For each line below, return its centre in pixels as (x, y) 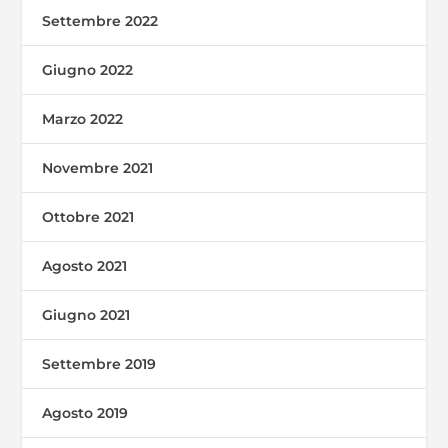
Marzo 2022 (83, 118)
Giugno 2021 (86, 314)
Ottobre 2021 (88, 216)
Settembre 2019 (99, 363)
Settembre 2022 (100, 20)
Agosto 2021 (85, 265)
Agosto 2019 (85, 412)
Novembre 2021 (98, 167)
